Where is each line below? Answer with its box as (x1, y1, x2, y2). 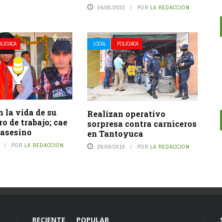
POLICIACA (116, 38, 138, 45)
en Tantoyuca (87, 125, 143, 136)
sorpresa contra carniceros (87, 115, 197, 126)
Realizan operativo (87, 105, 166, 116)
